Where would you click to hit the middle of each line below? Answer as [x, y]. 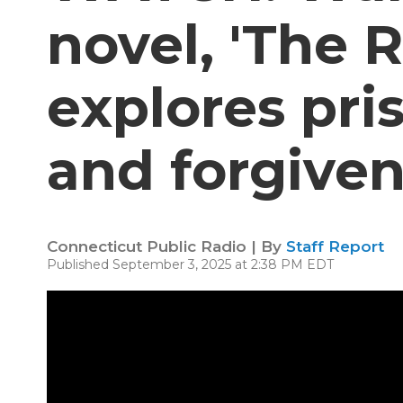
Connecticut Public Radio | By [166, 246]
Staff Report [335, 246]
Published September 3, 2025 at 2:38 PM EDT [190, 264]
